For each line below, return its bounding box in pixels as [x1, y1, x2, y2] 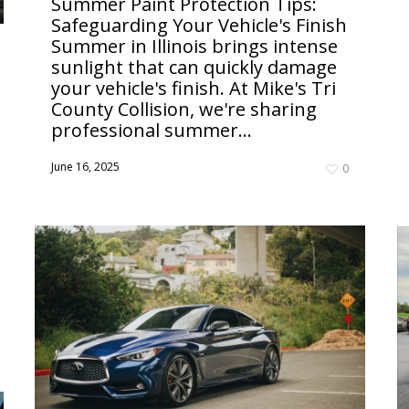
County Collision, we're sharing [51, 97, 317, 122]
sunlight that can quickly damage [51, 55, 337, 80]
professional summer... [51, 118, 252, 143]
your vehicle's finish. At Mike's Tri [51, 76, 336, 101]
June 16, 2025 [51, 159, 120, 175]
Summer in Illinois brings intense [51, 34, 338, 59]
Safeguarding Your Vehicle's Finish [51, 13, 347, 38]
